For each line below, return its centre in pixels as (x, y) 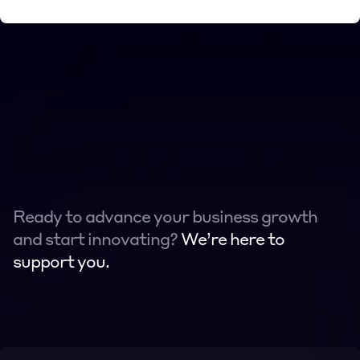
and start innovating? (97, 241)
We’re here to (233, 241)
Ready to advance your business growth (165, 219)
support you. (61, 264)
